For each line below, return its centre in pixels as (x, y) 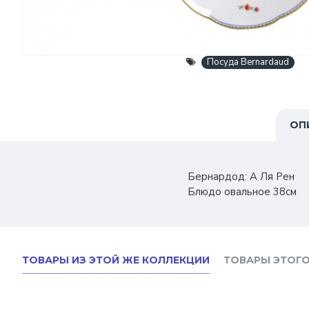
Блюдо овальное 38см (242, 192)
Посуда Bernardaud (248, 62)
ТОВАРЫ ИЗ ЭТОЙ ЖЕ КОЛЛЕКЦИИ (116, 260)
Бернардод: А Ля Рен (241, 177)
